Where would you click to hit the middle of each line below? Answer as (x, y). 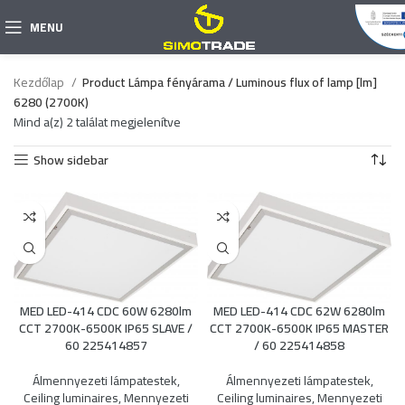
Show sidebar (71, 160)
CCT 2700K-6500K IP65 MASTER (299, 329)
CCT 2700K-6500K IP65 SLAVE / (106, 329)
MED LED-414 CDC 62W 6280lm (299, 311)
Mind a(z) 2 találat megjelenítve (97, 122)
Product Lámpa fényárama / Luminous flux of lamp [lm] (230, 82)
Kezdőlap (40, 82)
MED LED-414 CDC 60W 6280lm (106, 311)
